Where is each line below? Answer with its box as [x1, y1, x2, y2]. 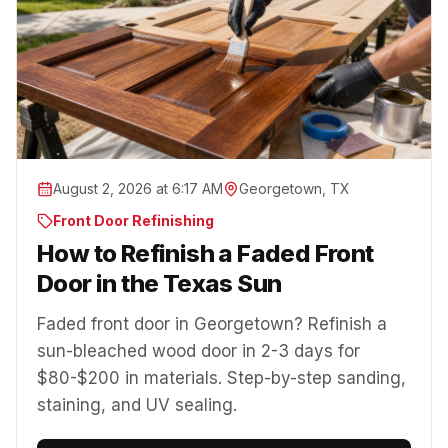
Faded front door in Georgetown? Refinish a [37, 313, 387, 334]
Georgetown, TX [239, 179, 350, 197]
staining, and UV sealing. [37, 394, 237, 415]
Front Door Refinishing [53, 211, 214, 229]
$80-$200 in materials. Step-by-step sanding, [37, 367, 406, 388]
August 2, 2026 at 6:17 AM [53, 179, 223, 197]
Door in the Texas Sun [37, 268, 282, 298]
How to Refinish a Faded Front [37, 238, 374, 268]
